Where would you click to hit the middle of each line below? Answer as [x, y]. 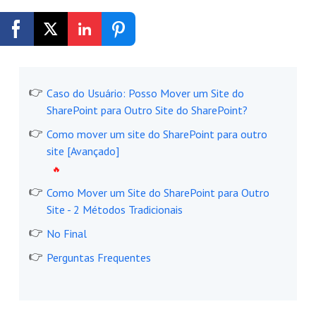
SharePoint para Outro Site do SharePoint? [147, 110]
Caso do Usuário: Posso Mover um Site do [145, 93]
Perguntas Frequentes [98, 258]
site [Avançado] [83, 151]
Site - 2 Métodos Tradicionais [114, 210]
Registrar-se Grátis [108, 62]
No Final [66, 234]
